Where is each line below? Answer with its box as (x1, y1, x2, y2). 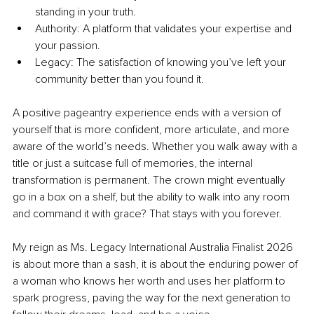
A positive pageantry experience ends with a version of (13, 105, 284, 120)
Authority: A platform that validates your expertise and (35, 21, 294, 36)
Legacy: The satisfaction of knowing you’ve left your (35, 55, 289, 69)
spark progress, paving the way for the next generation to (13, 290, 294, 305)
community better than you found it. (35, 71, 204, 86)
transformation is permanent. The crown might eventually (13, 172, 288, 187)
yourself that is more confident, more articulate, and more (13, 122, 292, 137)
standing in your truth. (35, 4, 136, 19)
